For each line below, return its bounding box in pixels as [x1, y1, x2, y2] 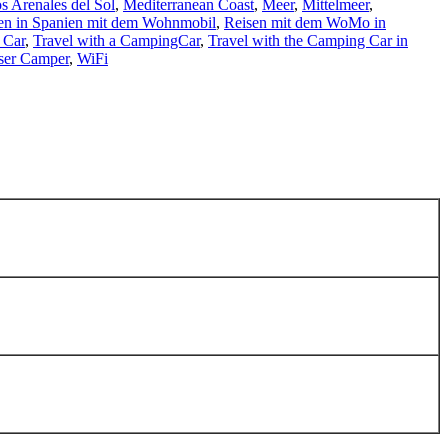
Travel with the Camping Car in [208, 32, 408, 50]
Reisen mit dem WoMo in [224, 14, 386, 32]
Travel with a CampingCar [33, 32, 200, 50]
